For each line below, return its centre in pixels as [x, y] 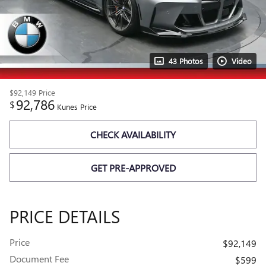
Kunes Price [77, 107]
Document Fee [39, 258]
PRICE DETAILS [65, 216]
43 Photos [186, 61]
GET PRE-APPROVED [133, 167]
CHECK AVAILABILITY [133, 135]
